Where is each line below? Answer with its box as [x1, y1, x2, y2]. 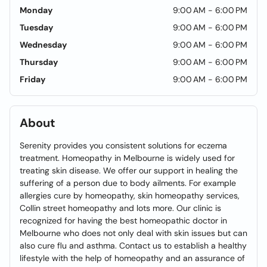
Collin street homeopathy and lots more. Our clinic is [20, 203, 221, 213]
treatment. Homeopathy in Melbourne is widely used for [20, 153, 235, 163]
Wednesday [20, 39, 67, 50]
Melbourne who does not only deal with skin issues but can [20, 228, 247, 238]
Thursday [20, 57, 58, 67]
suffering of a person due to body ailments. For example [20, 178, 236, 188]
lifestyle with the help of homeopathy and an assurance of [20, 253, 245, 263]
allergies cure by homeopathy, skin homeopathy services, [20, 190, 240, 201]
